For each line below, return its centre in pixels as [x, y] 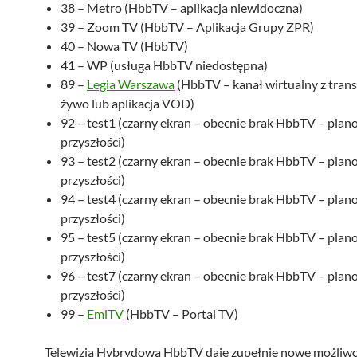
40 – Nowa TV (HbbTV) [124, 46]
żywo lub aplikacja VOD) [127, 104]
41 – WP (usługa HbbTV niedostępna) [164, 65]
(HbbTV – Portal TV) [181, 314]
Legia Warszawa [131, 84]
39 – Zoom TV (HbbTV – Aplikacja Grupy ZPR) [187, 27]
